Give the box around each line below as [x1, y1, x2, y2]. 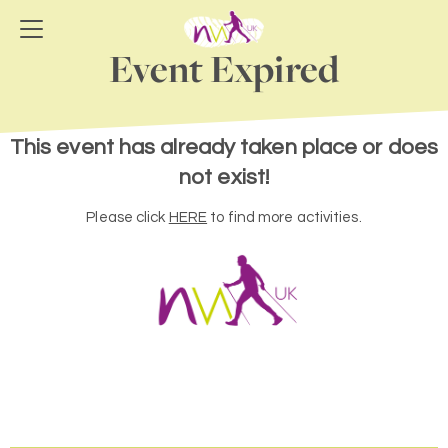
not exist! [179, 166, 269, 189]
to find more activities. [207, 210, 362, 225]
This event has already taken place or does [9, 136, 439, 159]
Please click [86, 210, 169, 225]
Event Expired [109, 43, 339, 95]
